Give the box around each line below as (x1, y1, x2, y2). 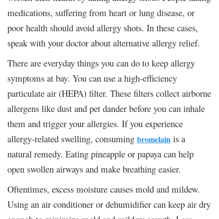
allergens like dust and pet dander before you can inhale (7, 102, 205, 114)
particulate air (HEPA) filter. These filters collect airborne (7, 87, 211, 99)
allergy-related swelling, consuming (7, 132, 137, 145)
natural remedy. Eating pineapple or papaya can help (7, 147, 194, 160)
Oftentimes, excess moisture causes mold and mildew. (7, 182, 200, 195)
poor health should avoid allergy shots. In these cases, (7, 21, 198, 34)
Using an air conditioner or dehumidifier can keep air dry (7, 197, 211, 210)
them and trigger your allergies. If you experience (7, 117, 183, 130)
